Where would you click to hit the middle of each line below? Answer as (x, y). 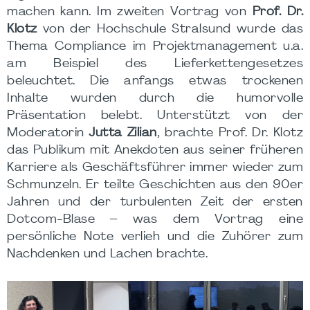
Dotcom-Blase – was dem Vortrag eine (155, 220)
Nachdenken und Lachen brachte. (107, 254)
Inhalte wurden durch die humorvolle (155, 99)
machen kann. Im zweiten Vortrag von (130, 12)
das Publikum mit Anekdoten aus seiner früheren (155, 151)
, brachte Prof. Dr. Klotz (230, 133)
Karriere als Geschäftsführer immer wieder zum (155, 168)
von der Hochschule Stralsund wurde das (170, 29)
